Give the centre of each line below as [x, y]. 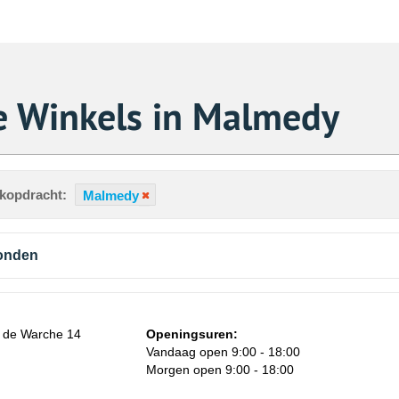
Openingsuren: [192, 334]
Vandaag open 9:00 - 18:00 [223, 352]
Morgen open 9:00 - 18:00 [220, 370]
